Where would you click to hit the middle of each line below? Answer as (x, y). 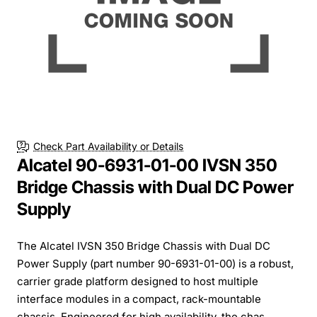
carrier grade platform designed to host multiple (138, 281)
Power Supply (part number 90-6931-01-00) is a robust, (155, 263)
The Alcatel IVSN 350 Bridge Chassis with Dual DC (144, 246)
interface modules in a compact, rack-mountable (139, 299)
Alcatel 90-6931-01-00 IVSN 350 (147, 165)
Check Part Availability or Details (108, 146)
